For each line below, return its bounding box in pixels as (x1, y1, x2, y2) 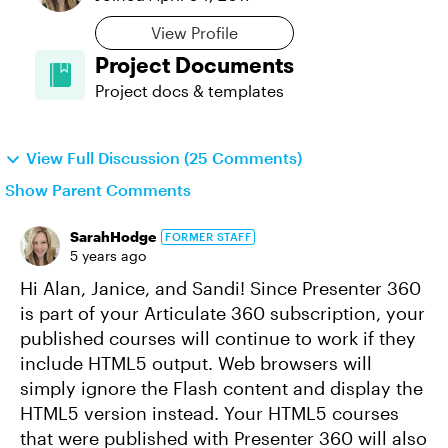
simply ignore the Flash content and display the (20, 377, 423, 399)
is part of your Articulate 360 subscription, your (20, 302, 425, 324)
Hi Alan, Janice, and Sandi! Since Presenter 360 (20, 277, 421, 299)
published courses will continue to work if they (20, 327, 416, 349)
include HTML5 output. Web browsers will (20, 352, 372, 374)
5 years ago (70, 247, 146, 264)
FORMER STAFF (165, 229, 251, 243)
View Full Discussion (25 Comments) (26, 148, 302, 167)
